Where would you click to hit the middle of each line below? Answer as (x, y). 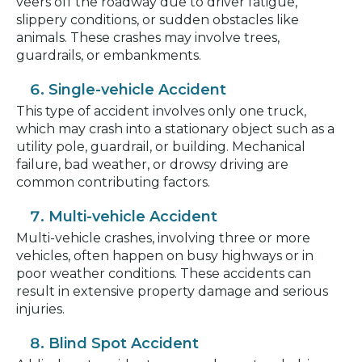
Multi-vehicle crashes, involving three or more (163, 238)
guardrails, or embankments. (109, 56)
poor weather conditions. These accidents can (164, 274)
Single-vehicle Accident (137, 90)
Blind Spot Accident (124, 344)
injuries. (40, 309)
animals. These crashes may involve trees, (148, 38)
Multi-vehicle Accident (133, 217)
